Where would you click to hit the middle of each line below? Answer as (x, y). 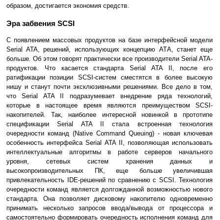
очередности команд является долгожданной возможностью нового (110, 190)
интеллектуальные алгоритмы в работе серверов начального (110, 152)
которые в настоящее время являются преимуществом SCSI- (110, 106)
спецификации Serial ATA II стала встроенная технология (110, 124)
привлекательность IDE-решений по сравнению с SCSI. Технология (110, 180)
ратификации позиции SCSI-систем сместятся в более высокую (110, 78)
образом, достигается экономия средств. (68, 6)
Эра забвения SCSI (41, 24)
